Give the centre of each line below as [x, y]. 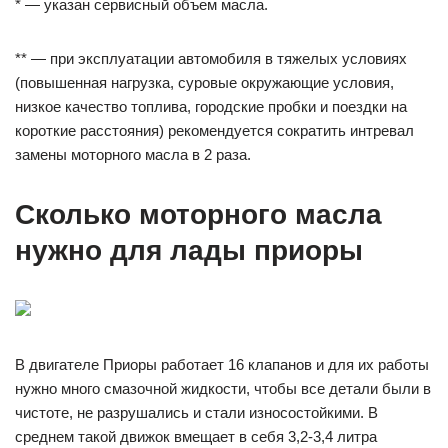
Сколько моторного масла [198, 214]
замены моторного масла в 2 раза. [133, 154]
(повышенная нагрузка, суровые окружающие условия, [204, 82]
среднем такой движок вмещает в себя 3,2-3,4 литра [196, 436]
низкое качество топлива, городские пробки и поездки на [211, 106]
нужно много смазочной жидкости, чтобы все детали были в [223, 388]
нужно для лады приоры [189, 250]
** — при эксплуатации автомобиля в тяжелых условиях [211, 58]
